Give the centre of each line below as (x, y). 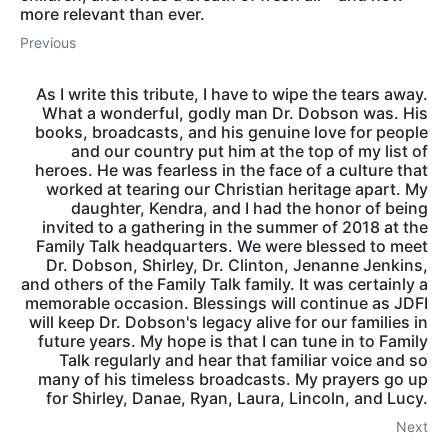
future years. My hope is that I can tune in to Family (233, 341)
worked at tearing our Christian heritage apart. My (237, 189)
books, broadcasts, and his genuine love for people (231, 132)
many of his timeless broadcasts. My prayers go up (233, 379)
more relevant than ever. (112, 14)
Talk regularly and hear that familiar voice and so (243, 360)
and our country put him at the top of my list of (249, 151)
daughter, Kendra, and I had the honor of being (249, 208)
